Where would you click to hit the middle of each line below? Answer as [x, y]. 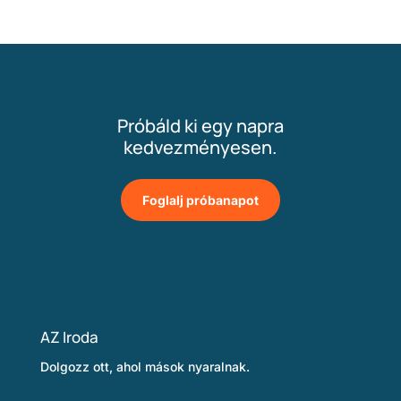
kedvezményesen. [200, 147]
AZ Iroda [69, 337]
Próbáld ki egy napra [200, 125]
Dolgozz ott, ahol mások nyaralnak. [145, 366]
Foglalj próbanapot [200, 200]
